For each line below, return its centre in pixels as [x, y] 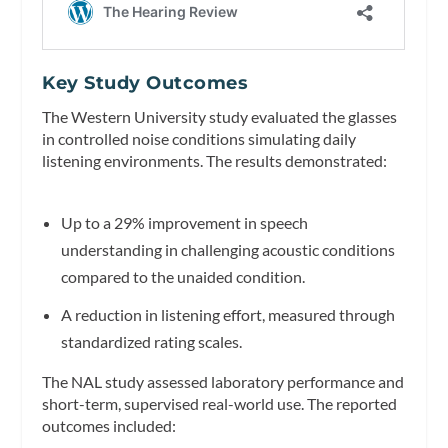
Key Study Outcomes [145, 82]
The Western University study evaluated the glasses [220, 116]
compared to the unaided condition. [182, 276]
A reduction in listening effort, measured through [227, 314]
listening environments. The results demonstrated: [215, 160]
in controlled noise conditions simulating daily [199, 138]
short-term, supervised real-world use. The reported [220, 403]
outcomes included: [109, 425]
